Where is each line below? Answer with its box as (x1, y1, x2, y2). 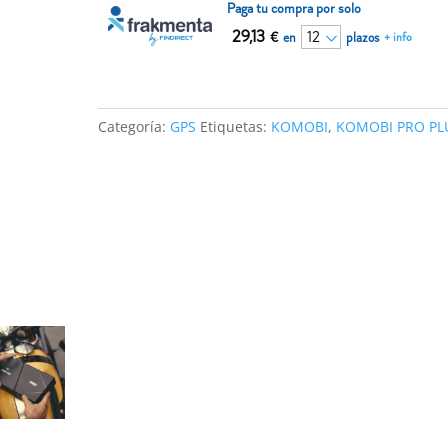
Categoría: (98, 117, 171, 136)
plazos (346, 28, 380, 46)
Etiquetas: (200, 117, 272, 136)
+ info (384, 30, 413, 45)
